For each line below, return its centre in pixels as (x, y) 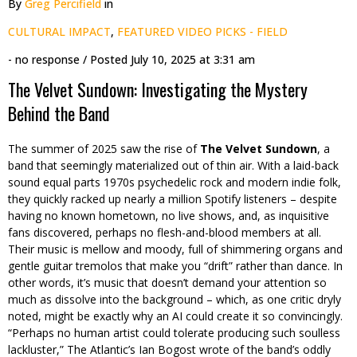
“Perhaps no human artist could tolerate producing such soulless (174, 332)
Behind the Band (59, 113)
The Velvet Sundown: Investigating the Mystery (158, 89)
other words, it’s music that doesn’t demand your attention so (167, 282)
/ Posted (105, 59)
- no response (44, 59)
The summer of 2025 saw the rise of (104, 148)
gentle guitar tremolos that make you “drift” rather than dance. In (175, 265)
